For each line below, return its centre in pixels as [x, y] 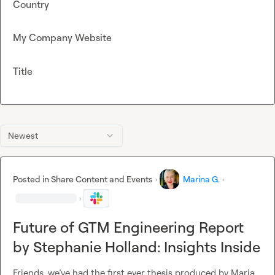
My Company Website [62, 38]
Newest [23, 136]
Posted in [32, 179]
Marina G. [201, 179]
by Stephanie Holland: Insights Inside [137, 247]
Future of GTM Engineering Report [128, 227]
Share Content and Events [102, 179]
